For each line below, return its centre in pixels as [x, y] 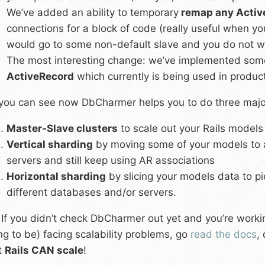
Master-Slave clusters [62, 128]
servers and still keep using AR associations [111, 160]
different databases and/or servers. [91, 192]
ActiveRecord [40, 76]
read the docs [224, 234]
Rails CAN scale [44, 250]
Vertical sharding [50, 144]
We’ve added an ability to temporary [93, 12]
